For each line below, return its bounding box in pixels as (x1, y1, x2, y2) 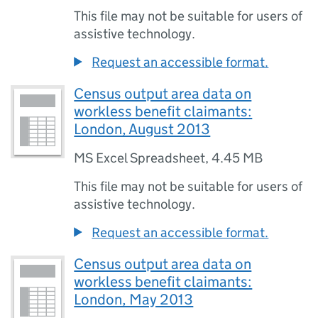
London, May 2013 (74, 290, 194, 309)
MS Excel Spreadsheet (74, 150, 206, 166)
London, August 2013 (74, 120, 211, 138)
